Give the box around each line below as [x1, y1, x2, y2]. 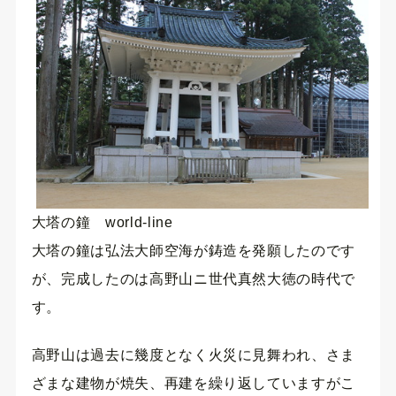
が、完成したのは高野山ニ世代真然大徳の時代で [31, 270, 355, 286]
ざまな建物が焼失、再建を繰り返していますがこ [31, 376, 355, 392]
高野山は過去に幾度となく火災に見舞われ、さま [31, 347, 355, 363]
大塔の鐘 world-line [31, 214, 173, 230]
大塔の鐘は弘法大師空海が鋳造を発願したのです [31, 242, 355, 258]
